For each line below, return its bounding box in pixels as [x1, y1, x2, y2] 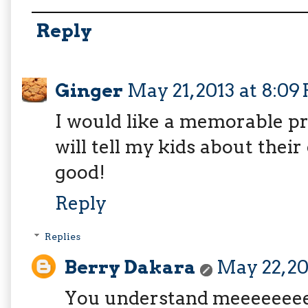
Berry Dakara [65, 256, 196, 279]
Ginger [55, 78, 123, 102]
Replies [45, 231, 81, 243]
